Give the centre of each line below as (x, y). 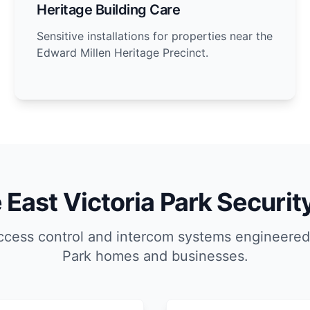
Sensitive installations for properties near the (155, 36)
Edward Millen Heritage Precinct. (123, 53)
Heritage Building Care (109, 10)
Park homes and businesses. (155, 256)
